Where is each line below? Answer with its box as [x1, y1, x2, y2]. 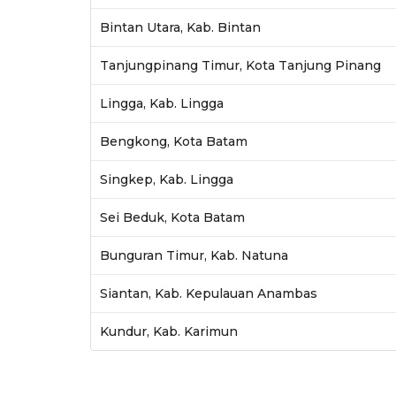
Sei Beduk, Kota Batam [99, 209, 245, 225]
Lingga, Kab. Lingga [99, 95, 224, 111]
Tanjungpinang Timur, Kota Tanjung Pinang [99, 57, 381, 73]
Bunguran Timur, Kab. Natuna [99, 247, 288, 263]
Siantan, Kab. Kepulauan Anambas [99, 285, 317, 301]
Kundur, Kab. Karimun [99, 323, 238, 339]
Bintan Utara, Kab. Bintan [99, 19, 261, 35]
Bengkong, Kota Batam [99, 133, 247, 149]
